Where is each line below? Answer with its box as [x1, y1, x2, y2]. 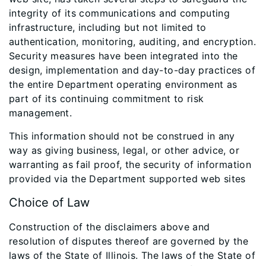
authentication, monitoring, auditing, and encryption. [9, 36, 256, 47]
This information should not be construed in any [9, 130, 235, 142]
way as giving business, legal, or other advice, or [9, 144, 240, 156]
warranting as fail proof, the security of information [9, 159, 252, 170]
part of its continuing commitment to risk [9, 93, 204, 104]
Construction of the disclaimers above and [9, 221, 210, 233]
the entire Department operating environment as [9, 78, 237, 90]
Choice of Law [9, 195, 90, 210]
